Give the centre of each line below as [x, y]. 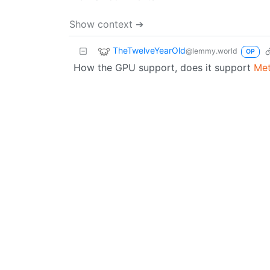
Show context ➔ [106, 24]
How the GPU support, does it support [164, 67]
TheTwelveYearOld [149, 50]
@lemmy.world [212, 51]
